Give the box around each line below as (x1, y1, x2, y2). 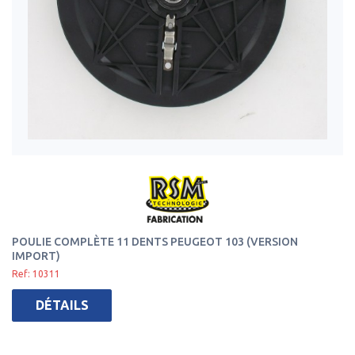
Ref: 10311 (12, 269, 60, 279)
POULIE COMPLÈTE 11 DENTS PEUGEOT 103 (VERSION (12, 235, 298, 248)
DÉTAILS (35, 298, 89, 312)
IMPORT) (12, 250, 60, 262)
